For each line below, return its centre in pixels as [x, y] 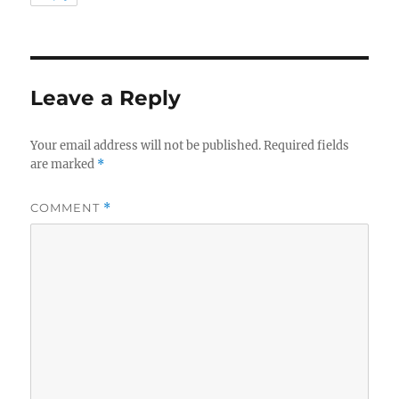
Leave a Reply [106, 98]
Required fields [307, 146]
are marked [64, 165]
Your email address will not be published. [146, 146]
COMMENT [67, 208]
